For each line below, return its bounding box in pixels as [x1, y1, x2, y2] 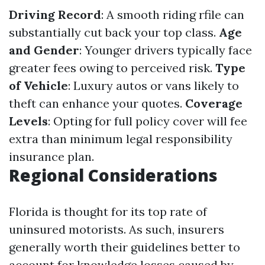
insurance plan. [9, 149, 94, 164]
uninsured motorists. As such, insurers [9, 222, 224, 237]
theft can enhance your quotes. [9, 96, 185, 111]
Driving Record [9, 7, 101, 22]
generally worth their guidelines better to [9, 240, 240, 254]
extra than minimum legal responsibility [9, 131, 232, 146]
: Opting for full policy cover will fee [48, 114, 247, 128]
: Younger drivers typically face [79, 43, 252, 57]
